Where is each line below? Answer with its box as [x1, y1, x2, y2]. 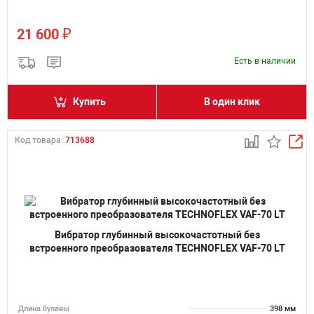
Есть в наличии [234, 56, 296, 66]
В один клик [203, 96, 260, 107]
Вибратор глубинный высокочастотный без [54, 228, 260, 240]
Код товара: [15, 135, 65, 145]
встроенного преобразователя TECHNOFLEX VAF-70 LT [29, 242, 285, 254]
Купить [73, 96, 106, 107]
